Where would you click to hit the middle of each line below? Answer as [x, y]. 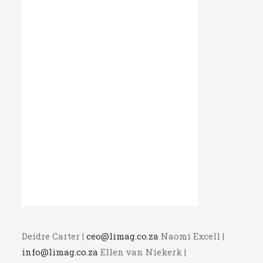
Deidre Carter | [54, 236]
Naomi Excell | [192, 236]
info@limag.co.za [60, 252]
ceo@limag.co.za [123, 236]
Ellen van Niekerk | [142, 252]
